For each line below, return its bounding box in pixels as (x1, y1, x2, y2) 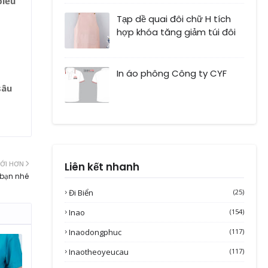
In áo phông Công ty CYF (117, 67, 227, 80)
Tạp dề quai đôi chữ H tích (117, 13, 231, 26)
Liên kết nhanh (65, 160, 139, 175)
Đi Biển (69, 187, 93, 199)
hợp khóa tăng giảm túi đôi (117, 26, 236, 39)
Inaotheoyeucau (69, 246, 129, 258)
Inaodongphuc (69, 227, 121, 238)
